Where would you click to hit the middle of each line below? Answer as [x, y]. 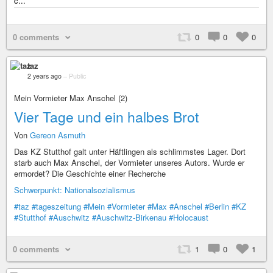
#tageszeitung [56, 206]
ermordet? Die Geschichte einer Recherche [90, 173]
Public [77, 76]
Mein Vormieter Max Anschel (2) [71, 98]
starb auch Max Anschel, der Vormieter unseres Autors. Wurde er [129, 162]
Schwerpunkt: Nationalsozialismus [75, 190]
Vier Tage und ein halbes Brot [106, 117]
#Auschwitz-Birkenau [129, 217]
